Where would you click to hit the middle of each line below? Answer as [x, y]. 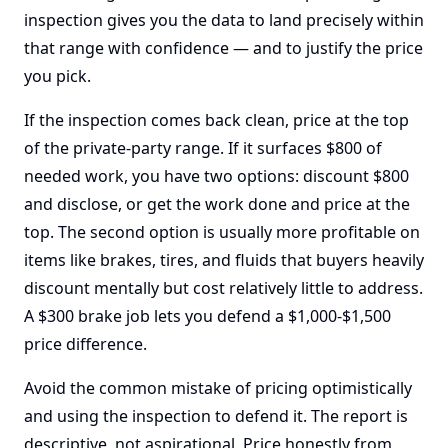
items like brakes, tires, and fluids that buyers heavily [224, 260]
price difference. [85, 344]
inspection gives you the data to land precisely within [224, 20]
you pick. [57, 76]
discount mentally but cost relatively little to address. [223, 288]
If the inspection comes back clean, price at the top [216, 120]
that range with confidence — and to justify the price [223, 48]
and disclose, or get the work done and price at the [217, 204]
